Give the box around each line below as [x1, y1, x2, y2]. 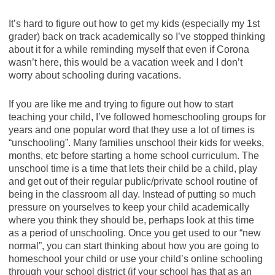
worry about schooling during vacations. [8, 69, 181, 80]
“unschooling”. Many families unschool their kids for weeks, [8, 137, 264, 148]
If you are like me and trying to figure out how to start [8, 98, 233, 109]
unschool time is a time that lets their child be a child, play [8, 163, 257, 174]
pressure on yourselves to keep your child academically [8, 201, 249, 212]
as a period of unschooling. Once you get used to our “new [8, 227, 261, 238]
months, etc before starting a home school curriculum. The [8, 150, 259, 161]
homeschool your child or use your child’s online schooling [8, 253, 263, 264]
